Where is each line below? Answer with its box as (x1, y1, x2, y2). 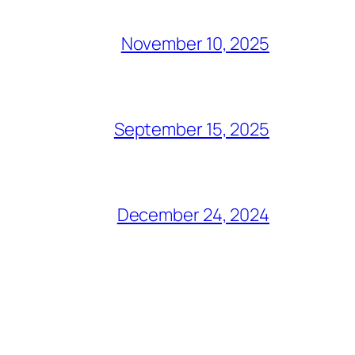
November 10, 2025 (120, 32, 269, 56)
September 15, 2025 (113, 117, 269, 142)
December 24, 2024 (116, 203, 269, 227)
